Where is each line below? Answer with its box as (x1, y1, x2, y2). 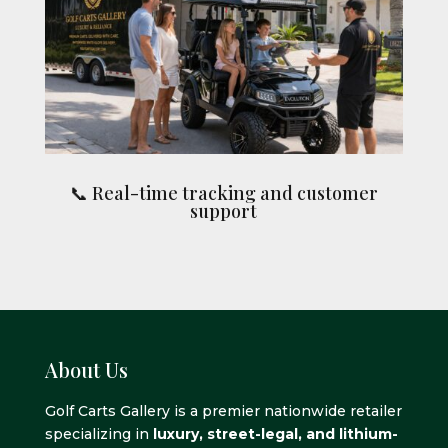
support (190, 199, 258, 224)
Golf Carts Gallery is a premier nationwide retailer (44, 402, 402, 421)
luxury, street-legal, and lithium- (152, 425, 398, 444)
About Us (44, 356, 128, 384)
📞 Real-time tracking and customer (69, 181, 378, 206)
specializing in (44, 425, 153, 444)
